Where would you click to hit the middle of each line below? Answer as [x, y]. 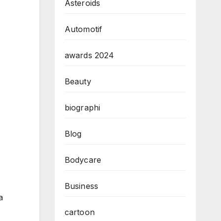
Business [81, 186]
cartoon [79, 212]
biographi [82, 107]
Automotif [83, 29]
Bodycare [83, 160]
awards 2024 [89, 55]
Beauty [78, 81]
